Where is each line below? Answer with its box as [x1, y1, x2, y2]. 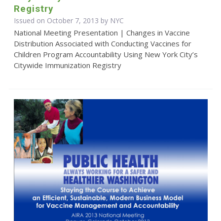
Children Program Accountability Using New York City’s [13, 49, 198, 60]
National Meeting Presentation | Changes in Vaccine [13, 28, 190, 38]
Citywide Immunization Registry [13, 60, 121, 71]
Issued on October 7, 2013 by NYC [13, 16, 124, 26]
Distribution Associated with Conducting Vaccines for [13, 38, 191, 49]
